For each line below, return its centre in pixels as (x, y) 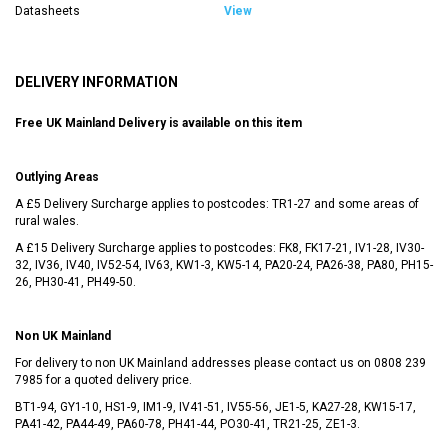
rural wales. (47, 220)
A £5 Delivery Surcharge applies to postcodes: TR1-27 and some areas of (217, 203)
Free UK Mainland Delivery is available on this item (158, 122)
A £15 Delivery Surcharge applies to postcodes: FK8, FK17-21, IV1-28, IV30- (219, 247)
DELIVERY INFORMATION (96, 81)
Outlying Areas (57, 176)
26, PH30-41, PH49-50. (75, 281)
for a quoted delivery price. (117, 379)
